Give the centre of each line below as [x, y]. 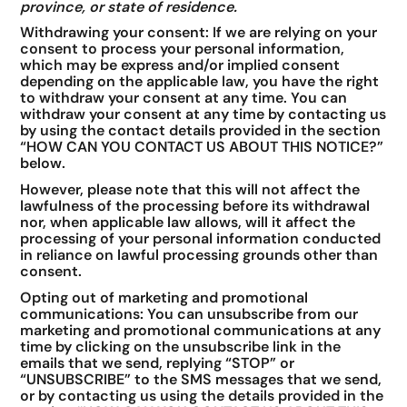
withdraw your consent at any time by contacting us [203, 114]
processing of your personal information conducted [201, 238]
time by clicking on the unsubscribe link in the [181, 346]
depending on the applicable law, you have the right [200, 82]
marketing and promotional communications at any [201, 330]
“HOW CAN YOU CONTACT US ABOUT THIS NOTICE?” [202, 147]
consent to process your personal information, [183, 49]
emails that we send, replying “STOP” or [158, 362]
